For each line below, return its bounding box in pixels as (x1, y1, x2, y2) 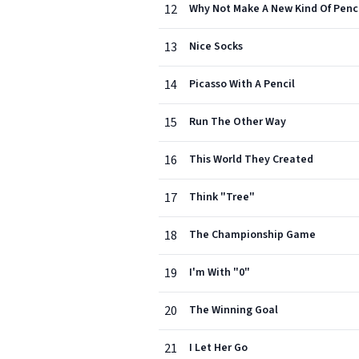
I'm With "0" (189, 264, 250, 280)
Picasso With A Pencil (189, 76, 295, 92)
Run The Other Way (189, 114, 286, 130)
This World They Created (189, 151, 313, 167)
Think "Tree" (189, 189, 255, 205)
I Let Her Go (189, 340, 248, 356)
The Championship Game (189, 227, 316, 243)
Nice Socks (189, 38, 243, 54)
